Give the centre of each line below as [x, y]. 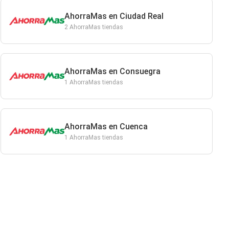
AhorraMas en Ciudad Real [114, 16]
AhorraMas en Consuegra [112, 71]
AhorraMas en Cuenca [106, 127]
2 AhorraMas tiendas [94, 27]
